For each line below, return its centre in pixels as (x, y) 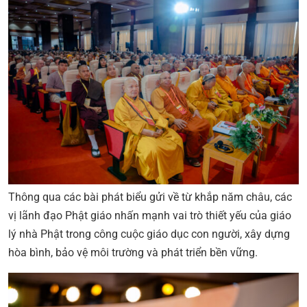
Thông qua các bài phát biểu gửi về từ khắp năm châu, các (150, 197)
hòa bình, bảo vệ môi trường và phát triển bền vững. (133, 252)
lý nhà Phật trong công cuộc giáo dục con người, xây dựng (149, 234)
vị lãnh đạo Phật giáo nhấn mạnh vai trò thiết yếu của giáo (150, 215)
